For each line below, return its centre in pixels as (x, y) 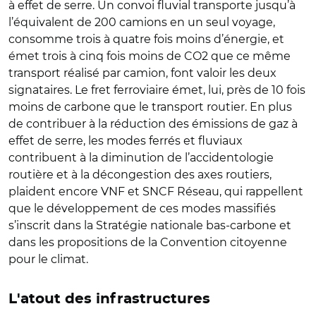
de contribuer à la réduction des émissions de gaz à (153, 123)
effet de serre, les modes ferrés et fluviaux (126, 140)
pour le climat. (48, 259)
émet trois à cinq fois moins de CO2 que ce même (150, 56)
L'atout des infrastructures (109, 299)
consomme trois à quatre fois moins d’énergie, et (146, 39)
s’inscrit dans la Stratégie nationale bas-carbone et (150, 225)
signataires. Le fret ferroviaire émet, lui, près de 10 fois (157, 90)
